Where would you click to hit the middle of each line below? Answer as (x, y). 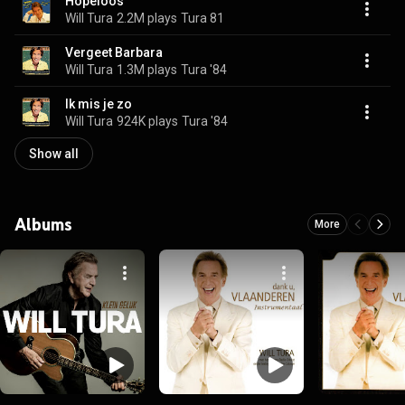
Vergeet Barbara (114, 52)
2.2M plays (147, 18)
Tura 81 (202, 18)
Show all (54, 154)
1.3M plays (147, 69)
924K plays (147, 121)
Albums (43, 224)
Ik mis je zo (99, 104)
